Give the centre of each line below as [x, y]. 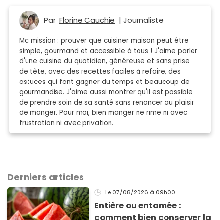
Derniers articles [46, 177]
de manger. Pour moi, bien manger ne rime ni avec [103, 112]
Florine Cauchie [87, 20]
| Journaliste [139, 20]
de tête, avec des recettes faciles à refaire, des [100, 71]
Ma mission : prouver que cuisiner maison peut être [104, 40]
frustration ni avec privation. [66, 123]
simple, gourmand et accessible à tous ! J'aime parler [108, 51]
